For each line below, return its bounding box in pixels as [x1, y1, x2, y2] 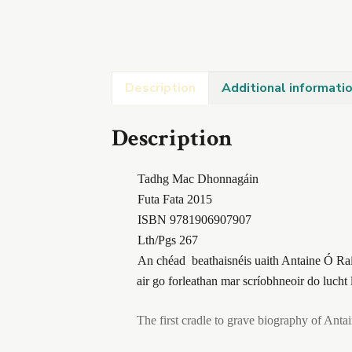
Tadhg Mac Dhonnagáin [137, 171, 259, 185]
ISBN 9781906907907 [137, 212, 252, 226]
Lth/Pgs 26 [137, 233, 192, 247]
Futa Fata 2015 [137, 192, 213, 206]
